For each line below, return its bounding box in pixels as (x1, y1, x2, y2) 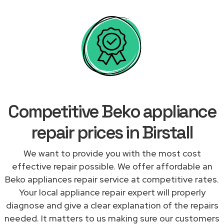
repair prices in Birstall (31, 121, 193, 143)
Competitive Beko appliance (8, 100, 216, 122)
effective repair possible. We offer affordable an (11, 160, 212, 172)
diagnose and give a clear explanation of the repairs (5, 199, 218, 211)
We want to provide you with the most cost (23, 147, 201, 159)
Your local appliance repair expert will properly (18, 186, 205, 198)
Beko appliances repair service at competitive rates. (5, 173, 219, 185)
